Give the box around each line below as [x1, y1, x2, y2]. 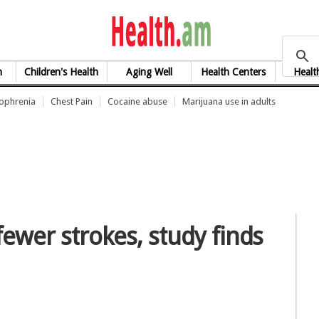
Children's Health [24, 66, 99, 78]
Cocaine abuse [108, 96, 167, 107]
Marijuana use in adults [182, 96, 276, 107]
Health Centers [200, 66, 266, 78]
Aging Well [125, 66, 172, 78]
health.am [211, 16, 318, 43]
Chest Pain [51, 96, 93, 107]
